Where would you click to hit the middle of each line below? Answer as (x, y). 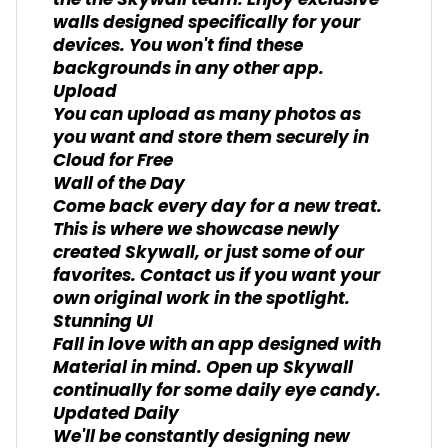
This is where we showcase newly (196, 230)
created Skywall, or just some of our (208, 253)
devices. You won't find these (178, 46)
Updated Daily (116, 414)
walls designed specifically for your (206, 23)
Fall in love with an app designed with (217, 345)
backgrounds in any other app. (188, 69)
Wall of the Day (119, 184)
